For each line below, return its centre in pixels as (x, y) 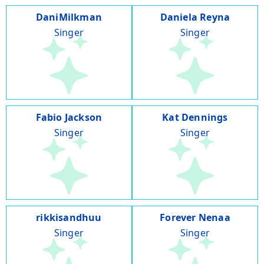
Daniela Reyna (195, 17)
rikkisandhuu (69, 218)
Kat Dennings (195, 118)
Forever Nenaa (195, 218)
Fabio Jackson (69, 118)
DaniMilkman (69, 17)
